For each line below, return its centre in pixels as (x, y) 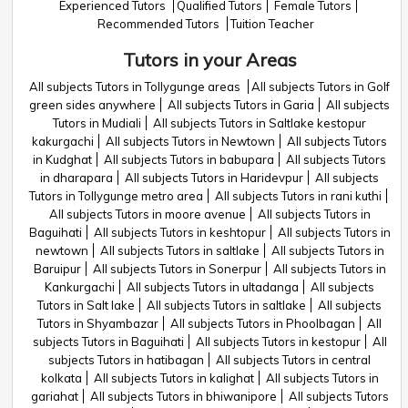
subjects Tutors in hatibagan (126, 360)
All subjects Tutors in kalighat (173, 378)
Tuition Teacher (272, 24)
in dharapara (76, 178)
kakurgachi (63, 141)
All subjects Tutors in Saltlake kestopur (260, 123)
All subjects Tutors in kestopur (278, 342)
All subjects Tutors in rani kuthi (298, 196)
